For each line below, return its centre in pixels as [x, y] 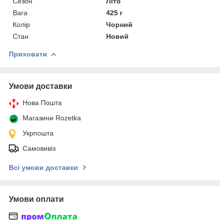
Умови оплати [36, 199]
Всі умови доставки [43, 167]
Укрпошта [38, 133]
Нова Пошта [42, 102]
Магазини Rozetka [52, 118]
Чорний [120, 24]
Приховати [28, 54]
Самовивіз [39, 148]
